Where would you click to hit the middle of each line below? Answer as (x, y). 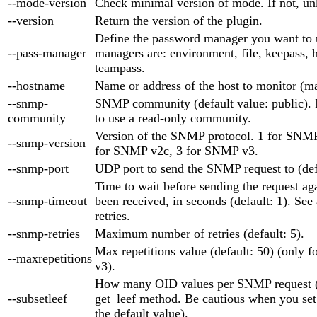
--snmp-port (38, 168)
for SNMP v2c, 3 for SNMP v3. (177, 150)
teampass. (120, 68)
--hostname (36, 85)
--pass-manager (47, 53)
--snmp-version (47, 143)
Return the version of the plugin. (179, 20)
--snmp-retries (44, 233)
